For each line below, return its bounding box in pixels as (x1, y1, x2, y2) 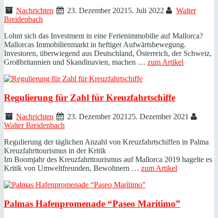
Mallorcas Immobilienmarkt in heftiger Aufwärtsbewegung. (4, 40, 186, 49)
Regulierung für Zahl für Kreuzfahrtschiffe (4, 92, 175, 103)
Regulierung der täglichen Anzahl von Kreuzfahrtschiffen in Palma (4, 137, 209, 146)
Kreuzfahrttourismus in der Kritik (4, 146, 106, 155)
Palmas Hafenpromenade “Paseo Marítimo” (4, 198, 181, 209)
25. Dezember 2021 (128, 112, 189, 121)
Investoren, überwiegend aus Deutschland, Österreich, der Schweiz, (4, 49, 212, 58)
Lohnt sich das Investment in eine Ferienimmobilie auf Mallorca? (4, 32, 203, 40)
